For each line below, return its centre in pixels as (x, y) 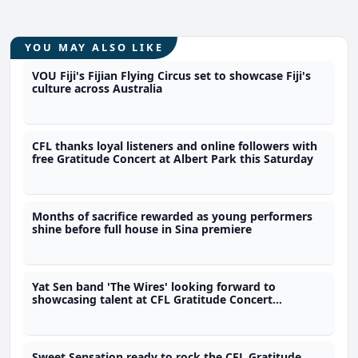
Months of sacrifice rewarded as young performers (173, 217)
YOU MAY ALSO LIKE (94, 48)
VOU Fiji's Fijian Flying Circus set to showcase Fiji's (172, 76)
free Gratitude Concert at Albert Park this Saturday (173, 159)
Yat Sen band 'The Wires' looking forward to (154, 287)
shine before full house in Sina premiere (142, 229)
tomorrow (61, 312)
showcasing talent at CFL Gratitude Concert (153, 300)
